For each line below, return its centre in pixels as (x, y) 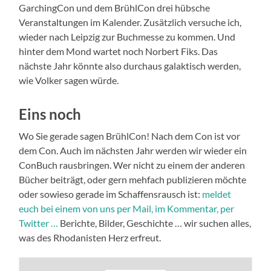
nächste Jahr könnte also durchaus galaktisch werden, (130, 66)
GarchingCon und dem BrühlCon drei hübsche (115, 8)
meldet (217, 194)
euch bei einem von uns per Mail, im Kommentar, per (127, 209)
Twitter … (39, 223)
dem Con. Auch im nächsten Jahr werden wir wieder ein (133, 151)
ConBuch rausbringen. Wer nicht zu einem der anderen (132, 165)
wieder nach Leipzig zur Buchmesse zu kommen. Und (127, 37)
